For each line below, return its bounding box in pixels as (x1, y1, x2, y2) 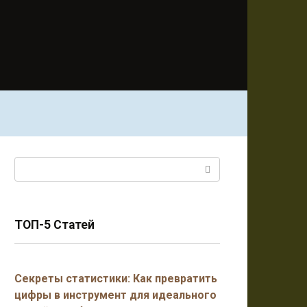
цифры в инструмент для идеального (14, 288, 217, 302)
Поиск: (14, 158, 49, 171)
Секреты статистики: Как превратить (14, 272, 217, 285)
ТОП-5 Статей (14, 218, 95, 232)
